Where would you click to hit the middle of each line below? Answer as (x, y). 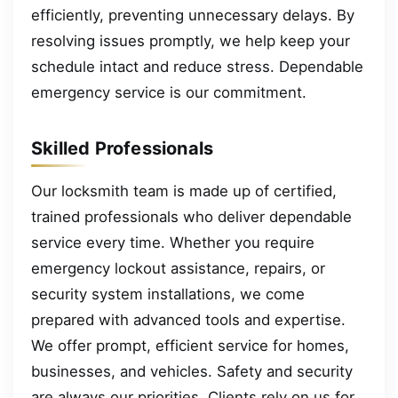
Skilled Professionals (123, 148)
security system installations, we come (168, 294)
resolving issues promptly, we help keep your (191, 40)
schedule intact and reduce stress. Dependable (197, 66)
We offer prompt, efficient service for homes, (190, 345)
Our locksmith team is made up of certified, (184, 191)
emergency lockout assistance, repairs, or (178, 268)
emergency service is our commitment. (169, 92)
